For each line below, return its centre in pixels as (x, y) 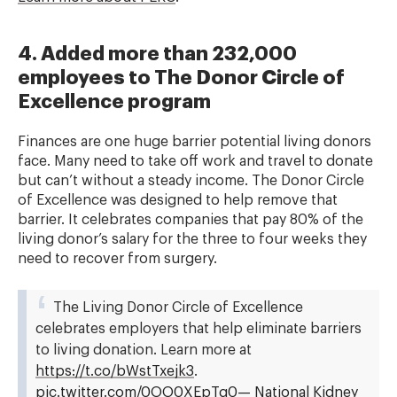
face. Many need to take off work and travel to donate (195, 161)
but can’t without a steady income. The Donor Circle (191, 181)
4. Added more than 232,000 (157, 54)
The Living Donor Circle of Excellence (179, 307)
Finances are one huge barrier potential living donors (195, 142)
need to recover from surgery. (117, 259)
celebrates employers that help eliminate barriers (198, 329)
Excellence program (114, 102)
